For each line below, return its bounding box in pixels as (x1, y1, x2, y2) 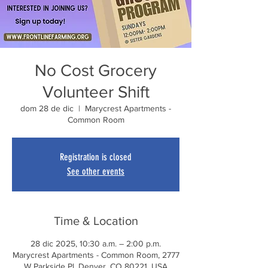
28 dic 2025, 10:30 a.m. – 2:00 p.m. (31, 238, 161, 248)
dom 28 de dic (20, 103, 74, 113)
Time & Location (53, 214, 138, 227)
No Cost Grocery (35, 60, 157, 80)
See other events (67, 165, 124, 177)
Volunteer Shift (42, 82, 150, 101)
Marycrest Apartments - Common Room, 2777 (12, 249, 179, 260)
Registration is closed (60, 151, 132, 163)
